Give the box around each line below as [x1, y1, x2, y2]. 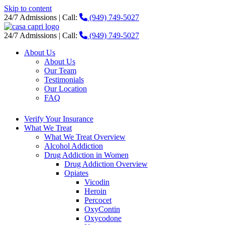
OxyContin [84, 205, 120, 213]
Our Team [44, 66, 76, 75]
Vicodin [84, 178, 109, 186]
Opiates [64, 169, 88, 177]
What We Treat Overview [44, 133, 126, 141]
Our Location [44, 84, 87, 93]
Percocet [84, 196, 111, 204]
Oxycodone [84, 214, 122, 222]
